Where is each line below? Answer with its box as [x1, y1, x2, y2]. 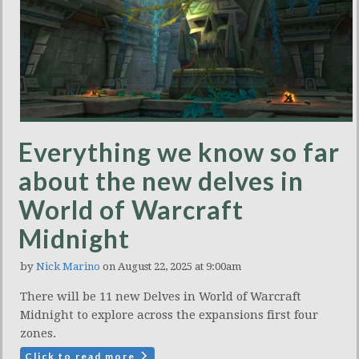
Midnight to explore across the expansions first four [20, 307, 318, 322]
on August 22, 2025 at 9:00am [100, 260, 241, 272]
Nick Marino [36, 260, 100, 272]
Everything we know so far [18, 135, 340, 167]
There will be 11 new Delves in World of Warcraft [20, 288, 301, 304]
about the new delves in [18, 164, 304, 196]
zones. [20, 325, 56, 341]
